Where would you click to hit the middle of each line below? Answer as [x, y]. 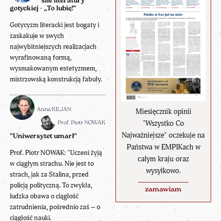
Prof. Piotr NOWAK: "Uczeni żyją [56, 153]
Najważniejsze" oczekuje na [163, 136]
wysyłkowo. [163, 171]
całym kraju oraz [163, 159]
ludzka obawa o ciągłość [44, 196]
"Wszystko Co [163, 124]
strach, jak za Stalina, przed [49, 175]
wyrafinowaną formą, [41, 58]
